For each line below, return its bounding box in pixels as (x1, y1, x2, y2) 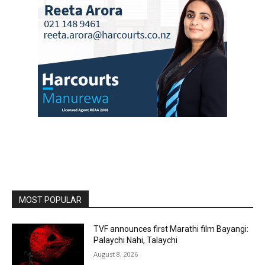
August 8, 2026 (93, 250, 138, 259)
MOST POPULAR (19, 195, 82, 205)
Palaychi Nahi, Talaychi (93, 235, 178, 245)
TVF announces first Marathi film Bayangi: (93, 224, 249, 234)
